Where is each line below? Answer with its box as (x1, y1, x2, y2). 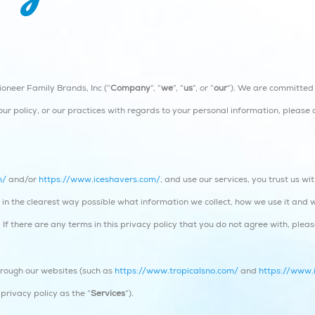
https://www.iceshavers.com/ (39, 174, 160, 185)
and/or (6, 174, 39, 185)
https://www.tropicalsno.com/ (115, 266, 238, 276)
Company (110, 83, 150, 94)
